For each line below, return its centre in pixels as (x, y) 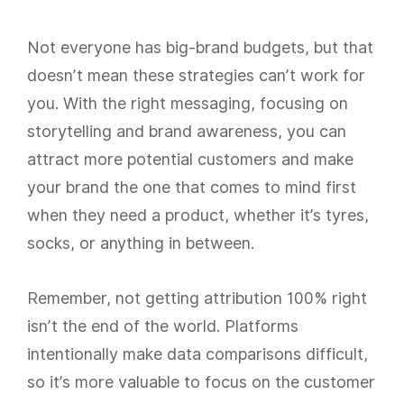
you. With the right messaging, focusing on (188, 103)
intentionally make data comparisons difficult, (197, 354)
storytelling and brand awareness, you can (187, 131)
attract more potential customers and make (190, 159)
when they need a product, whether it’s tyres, (198, 215)
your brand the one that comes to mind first (192, 187)
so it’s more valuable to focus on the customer (201, 382)
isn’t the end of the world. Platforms (163, 326)
